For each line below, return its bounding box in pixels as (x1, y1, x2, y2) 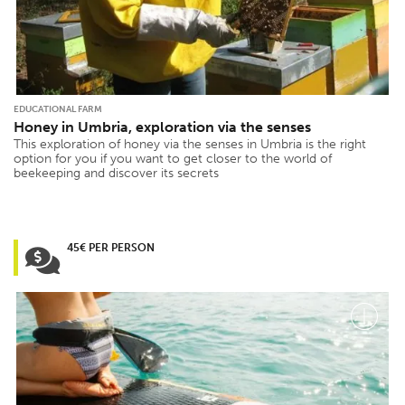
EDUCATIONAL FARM (14, 103, 102, 115)
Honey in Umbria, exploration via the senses (14, 118, 311, 136)
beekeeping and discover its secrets (14, 165, 219, 181)
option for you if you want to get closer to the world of (14, 150, 332, 166)
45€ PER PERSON (67, 240, 155, 254)
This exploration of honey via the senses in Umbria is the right (14, 136, 366, 152)
